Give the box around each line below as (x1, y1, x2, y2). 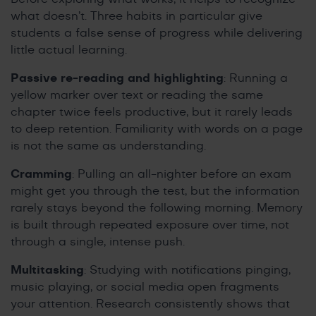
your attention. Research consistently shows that (11, 298, 290, 310)
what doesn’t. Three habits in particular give (11, 11, 262, 23)
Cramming (11, 169, 72, 181)
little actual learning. (11, 44, 127, 56)
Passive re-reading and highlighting (11, 73, 224, 85)
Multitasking (11, 265, 84, 276)
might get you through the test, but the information (11, 186, 300, 197)
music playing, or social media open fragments (11, 281, 279, 293)
